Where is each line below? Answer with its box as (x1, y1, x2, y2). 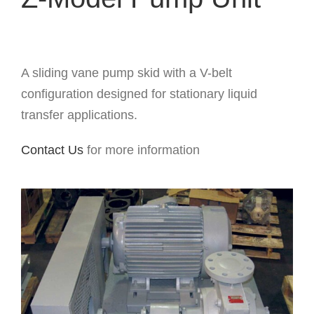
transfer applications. (20, 108, 137, 123)
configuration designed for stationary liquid (20, 87, 257, 102)
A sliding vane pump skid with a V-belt (20, 66, 232, 81)
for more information (83, 143, 200, 158)
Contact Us (20, 143, 83, 158)
